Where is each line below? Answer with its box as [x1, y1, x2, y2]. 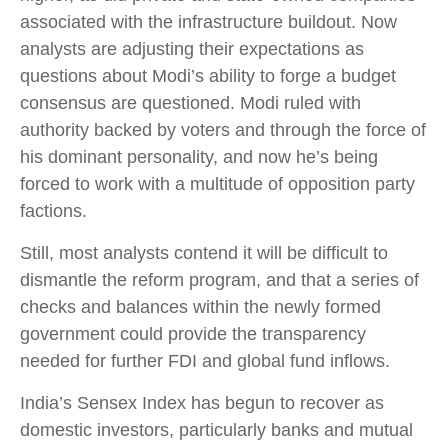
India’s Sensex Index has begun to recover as [20, 392, 384, 413]
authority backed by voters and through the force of [20, 119, 426, 140]
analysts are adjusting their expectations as [20, 38, 364, 59]
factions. [20, 200, 87, 221]
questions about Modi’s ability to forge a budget [20, 65, 396, 86]
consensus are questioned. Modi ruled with [20, 92, 361, 113]
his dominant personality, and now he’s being [20, 146, 378, 167]
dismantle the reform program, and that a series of [20, 269, 419, 290]
